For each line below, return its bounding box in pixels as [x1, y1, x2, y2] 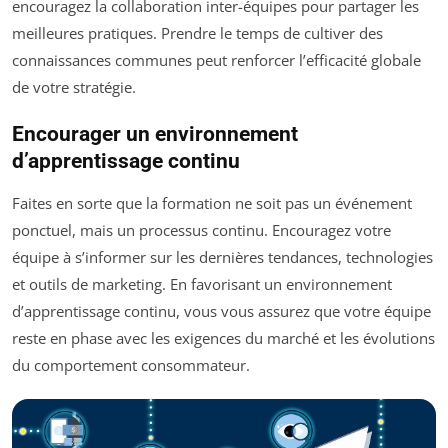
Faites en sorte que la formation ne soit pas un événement [12, 192, 412, 213]
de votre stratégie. [12, 76, 136, 97]
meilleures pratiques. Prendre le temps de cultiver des [12, 22, 383, 43]
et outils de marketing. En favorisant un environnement [12, 273, 392, 294]
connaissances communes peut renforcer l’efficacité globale [12, 49, 421, 70]
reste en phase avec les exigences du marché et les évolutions [12, 327, 435, 348]
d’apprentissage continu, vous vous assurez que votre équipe [12, 300, 431, 321]
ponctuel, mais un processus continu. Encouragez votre [12, 219, 391, 240]
